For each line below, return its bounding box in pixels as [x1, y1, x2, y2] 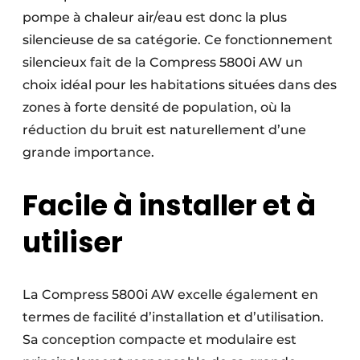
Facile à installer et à [22, 186, 316, 226]
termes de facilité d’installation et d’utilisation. [22, 309, 324, 325]
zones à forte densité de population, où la [22, 100, 292, 116]
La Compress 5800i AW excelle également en [22, 287, 318, 303]
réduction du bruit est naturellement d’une [22, 122, 306, 138]
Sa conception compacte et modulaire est [22, 332, 297, 348]
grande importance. [22, 145, 157, 161]
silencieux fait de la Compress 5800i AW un [22, 55, 303, 71]
